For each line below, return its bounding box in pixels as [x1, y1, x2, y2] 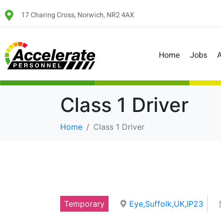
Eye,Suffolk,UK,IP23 [129, 199, 203, 209]
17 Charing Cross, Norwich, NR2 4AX [21, 10, 134, 21]
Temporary [64, 199, 105, 209]
